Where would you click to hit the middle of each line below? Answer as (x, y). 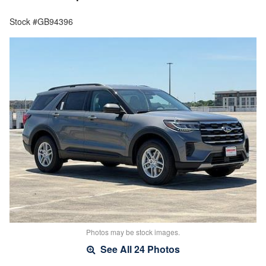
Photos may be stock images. (133, 232)
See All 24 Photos (139, 249)
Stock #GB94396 (41, 22)
